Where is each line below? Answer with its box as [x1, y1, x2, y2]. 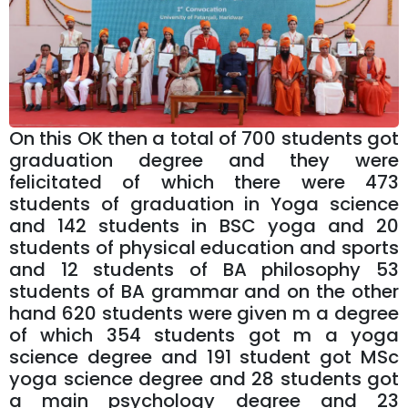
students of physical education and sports [9, 234, 399, 260]
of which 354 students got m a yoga [9, 321, 399, 348]
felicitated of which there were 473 [9, 168, 399, 195]
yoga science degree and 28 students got [9, 365, 399, 392]
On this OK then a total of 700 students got [9, 125, 399, 151]
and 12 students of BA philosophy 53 [9, 256, 399, 282]
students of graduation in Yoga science [9, 190, 399, 217]
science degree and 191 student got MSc [9, 343, 399, 370]
